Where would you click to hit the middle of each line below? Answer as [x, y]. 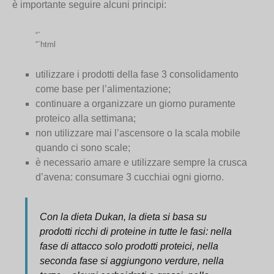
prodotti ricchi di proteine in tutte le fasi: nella [136, 232]
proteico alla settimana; [86, 119]
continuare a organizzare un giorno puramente [136, 104]
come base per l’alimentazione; [103, 89]
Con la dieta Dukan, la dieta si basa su [124, 217]
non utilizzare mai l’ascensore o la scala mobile [138, 133]
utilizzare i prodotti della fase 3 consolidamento [137, 75]
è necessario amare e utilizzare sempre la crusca [142, 163]
